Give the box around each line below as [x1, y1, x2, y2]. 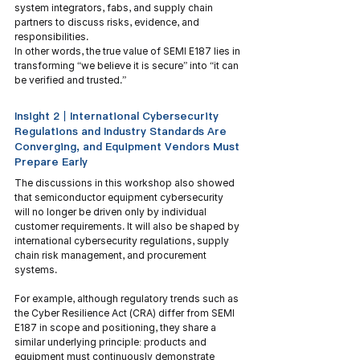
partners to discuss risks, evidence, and [14, 16, 202, 28]
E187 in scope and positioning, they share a [14, 321, 219, 333]
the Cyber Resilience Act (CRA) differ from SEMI [14, 307, 237, 319]
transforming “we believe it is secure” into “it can [14, 59, 241, 72]
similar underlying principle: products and [14, 336, 209, 348]
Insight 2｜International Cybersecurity [14, 108, 222, 123]
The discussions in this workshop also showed [14, 177, 237, 189]
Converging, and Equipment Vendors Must [14, 139, 243, 153]
